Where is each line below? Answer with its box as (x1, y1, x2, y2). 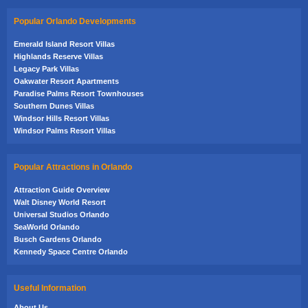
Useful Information (14, 283, 86, 293)
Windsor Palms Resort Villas (14, 126, 115, 135)
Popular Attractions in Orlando (14, 162, 132, 172)
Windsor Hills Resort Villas (14, 113, 109, 122)
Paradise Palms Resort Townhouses (14, 89, 144, 98)
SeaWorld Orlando (14, 222, 80, 231)
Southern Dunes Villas (14, 101, 94, 110)
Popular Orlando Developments (14, 16, 136, 26)
